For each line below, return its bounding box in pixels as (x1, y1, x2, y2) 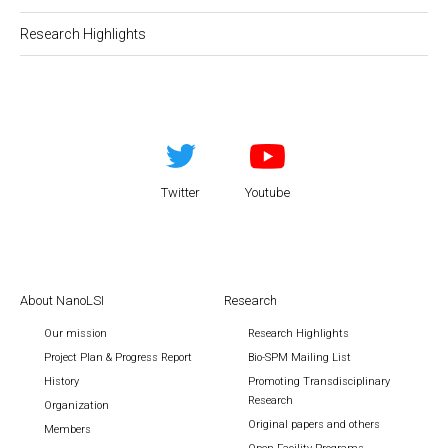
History (44, 374, 79, 388)
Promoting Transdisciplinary (248, 374, 390, 388)
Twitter (161, 184, 201, 200)
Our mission (44, 326, 107, 340)
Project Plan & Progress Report (44, 350, 192, 364)
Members (44, 422, 91, 436)
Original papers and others (248, 417, 380, 431)
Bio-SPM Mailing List (248, 350, 351, 364)
